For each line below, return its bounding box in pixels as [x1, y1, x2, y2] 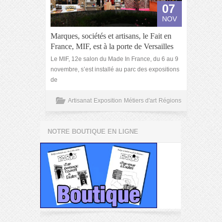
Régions [159, 97, 181, 104]
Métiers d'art [124, 97, 157, 104]
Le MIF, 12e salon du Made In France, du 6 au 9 [51, 55, 178, 62]
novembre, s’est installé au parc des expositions [51, 66, 179, 73]
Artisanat [68, 97, 92, 104]
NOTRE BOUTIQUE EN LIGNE [48, 128, 138, 135]
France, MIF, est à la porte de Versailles [51, 42, 173, 51]
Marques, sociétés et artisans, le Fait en [51, 32, 171, 40]
